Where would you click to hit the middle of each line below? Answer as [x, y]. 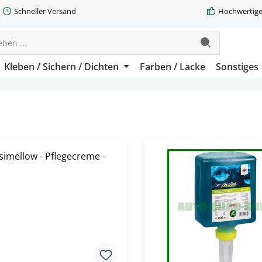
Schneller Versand [45, 11]
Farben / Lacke [172, 67]
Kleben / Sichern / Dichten [61, 67]
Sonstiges [237, 67]
